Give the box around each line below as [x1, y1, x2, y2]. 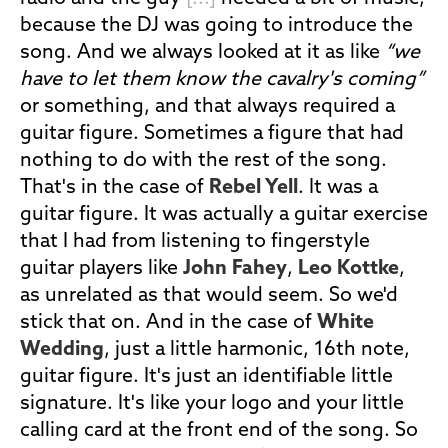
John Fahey [183, 259, 287, 279]
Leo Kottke [298, 259, 399, 279]
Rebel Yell [209, 178, 298, 198]
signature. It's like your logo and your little [20, 394, 404, 414]
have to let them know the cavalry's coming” [20, 70, 424, 90]
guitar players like [20, 259, 183, 279]
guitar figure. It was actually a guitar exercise [20, 205, 428, 225]
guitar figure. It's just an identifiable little [20, 367, 393, 387]
